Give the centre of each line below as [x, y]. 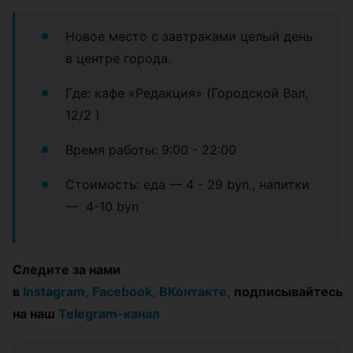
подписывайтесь [287, 292]
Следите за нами [67, 270]
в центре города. [120, 59]
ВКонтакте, [195, 292]
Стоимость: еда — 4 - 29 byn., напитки [188, 185]
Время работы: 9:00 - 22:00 [151, 150]
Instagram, [56, 292]
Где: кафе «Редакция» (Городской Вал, [187, 93]
